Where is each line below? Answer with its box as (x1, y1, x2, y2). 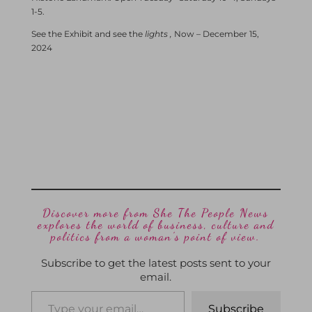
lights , (144, 28, 172, 39)
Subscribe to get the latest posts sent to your (40, 256, 271, 270)
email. (140, 270, 172, 283)
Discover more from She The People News (42, 205, 270, 220)
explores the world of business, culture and (37, 217, 274, 232)
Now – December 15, (171, 28, 259, 39)
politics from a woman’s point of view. (51, 228, 261, 244)
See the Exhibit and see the (31, 28, 145, 39)
